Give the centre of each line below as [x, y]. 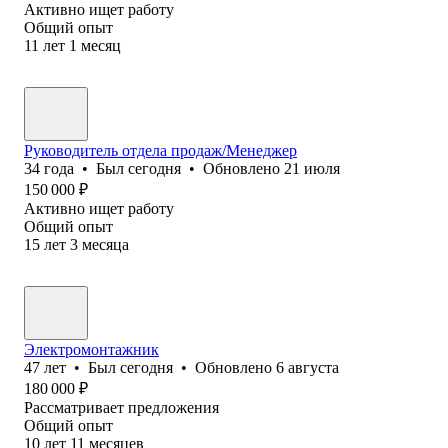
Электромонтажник [91, 349]
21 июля [312, 168]
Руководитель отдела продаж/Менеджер [160, 150]
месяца [105, 244]
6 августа [307, 367]
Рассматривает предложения [121, 407]
